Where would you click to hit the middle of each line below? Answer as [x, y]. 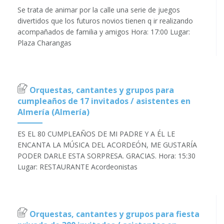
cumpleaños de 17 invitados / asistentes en [104, 101]
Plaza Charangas [44, 43]
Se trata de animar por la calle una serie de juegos [99, 10]
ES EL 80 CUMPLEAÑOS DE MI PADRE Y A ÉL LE [96, 134]
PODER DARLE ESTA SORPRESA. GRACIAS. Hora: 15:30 [106, 156]
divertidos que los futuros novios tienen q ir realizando [105, 21]
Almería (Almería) [53, 112]
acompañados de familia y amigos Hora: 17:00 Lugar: [104, 32]
